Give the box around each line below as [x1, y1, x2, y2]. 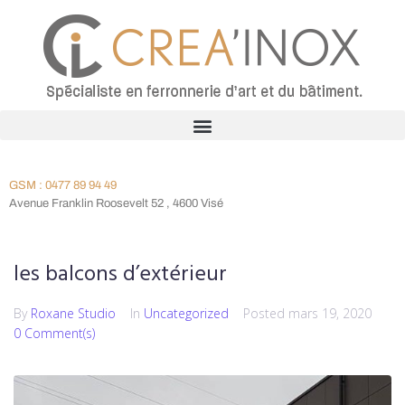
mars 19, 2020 [288, 305, 372, 322]
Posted [243, 305, 288, 322]
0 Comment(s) [14, 325, 95, 342]
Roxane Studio [31, 305, 116, 322]
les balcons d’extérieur [14, 258, 227, 292]
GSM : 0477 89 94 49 [9, 179, 117, 192]
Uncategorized [144, 305, 229, 322]
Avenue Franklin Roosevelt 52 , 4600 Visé [9, 197, 223, 210]
